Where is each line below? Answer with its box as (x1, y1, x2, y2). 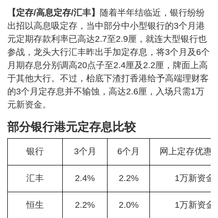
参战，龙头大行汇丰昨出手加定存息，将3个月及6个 (7, 47, 210, 57)
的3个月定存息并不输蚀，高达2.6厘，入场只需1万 (7, 87, 204, 96)
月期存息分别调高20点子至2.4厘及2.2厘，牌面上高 (7, 60, 208, 70)
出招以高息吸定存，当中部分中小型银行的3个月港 (7, 21, 205, 31)
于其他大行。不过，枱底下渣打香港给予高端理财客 (7, 73, 209, 83)
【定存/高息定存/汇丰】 (7, 8, 100, 18)
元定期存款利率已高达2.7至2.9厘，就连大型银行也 (7, 34, 207, 44)
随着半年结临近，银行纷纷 (100, 8, 205, 18)
